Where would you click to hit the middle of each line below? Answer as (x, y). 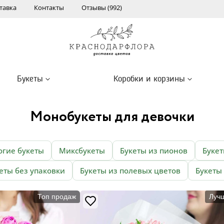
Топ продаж (56, 196)
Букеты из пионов (154, 150)
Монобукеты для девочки (112, 117)
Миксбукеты (82, 150)
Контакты (49, 7)
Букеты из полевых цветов (130, 170)
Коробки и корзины (149, 79)
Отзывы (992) (102, 7)
